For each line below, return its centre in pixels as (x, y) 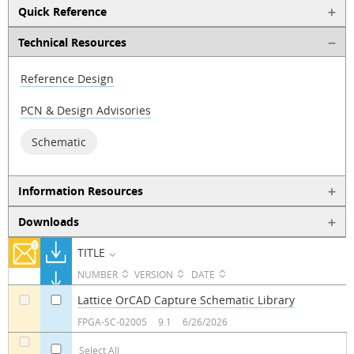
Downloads (48, 221)
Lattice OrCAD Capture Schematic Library (186, 299)
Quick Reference (62, 11)
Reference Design (67, 79)
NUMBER (97, 275)
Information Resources (80, 191)
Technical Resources (72, 42)
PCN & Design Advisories (86, 111)
